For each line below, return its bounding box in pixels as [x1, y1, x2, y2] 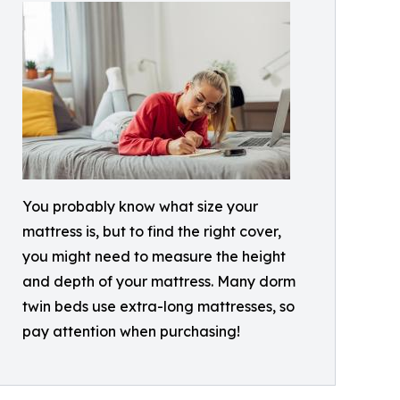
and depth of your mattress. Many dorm [22, 272, 296, 291]
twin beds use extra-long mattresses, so [22, 297, 295, 316]
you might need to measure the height [22, 247, 286, 266]
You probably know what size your [22, 197, 258, 216]
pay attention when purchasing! [22, 322, 240, 341]
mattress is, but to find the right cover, [22, 222, 281, 241]
